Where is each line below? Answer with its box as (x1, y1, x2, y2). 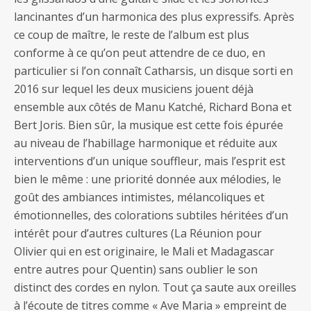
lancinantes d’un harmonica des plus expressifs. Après (14, 9, 294, 24)
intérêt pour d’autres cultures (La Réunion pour (14, 226, 262, 241)
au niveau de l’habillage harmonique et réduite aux (14, 135, 277, 151)
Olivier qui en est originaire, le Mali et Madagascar (14, 244, 274, 259)
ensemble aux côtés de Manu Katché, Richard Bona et (14, 99, 292, 115)
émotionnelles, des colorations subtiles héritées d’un (14, 208, 288, 223)
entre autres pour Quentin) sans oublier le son (14, 262, 258, 277)
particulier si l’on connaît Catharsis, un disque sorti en (14, 63, 293, 78)
